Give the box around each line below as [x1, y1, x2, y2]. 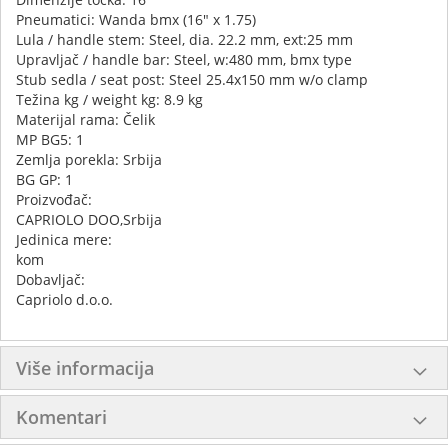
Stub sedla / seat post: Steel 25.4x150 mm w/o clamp [16, 69, 368, 89]
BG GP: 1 [16, 169, 73, 189]
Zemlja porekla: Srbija [16, 149, 162, 169]
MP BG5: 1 [16, 129, 84, 149]
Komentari [16, 404, 107, 429]
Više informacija [16, 355, 154, 380]
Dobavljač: [16, 269, 89, 289]
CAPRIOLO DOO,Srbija [16, 209, 162, 229]
